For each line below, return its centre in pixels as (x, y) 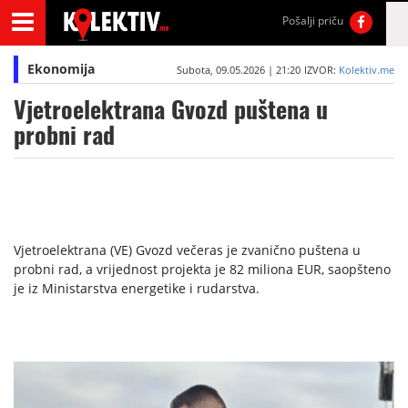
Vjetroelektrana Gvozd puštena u (171, 110)
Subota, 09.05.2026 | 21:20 (238, 70)
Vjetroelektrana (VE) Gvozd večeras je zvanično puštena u (187, 250)
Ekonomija (61, 69)
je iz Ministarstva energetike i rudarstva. (137, 288)
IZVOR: (321, 70)
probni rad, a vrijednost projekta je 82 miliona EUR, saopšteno (202, 269)
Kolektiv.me (366, 70)
